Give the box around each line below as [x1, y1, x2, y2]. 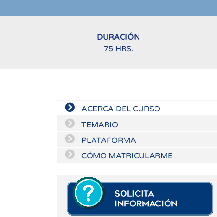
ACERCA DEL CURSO [79, 104, 160, 114]
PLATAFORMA [79, 135, 136, 145]
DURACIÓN [97, 32, 140, 42]
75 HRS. [104, 44, 133, 54]
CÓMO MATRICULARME [79, 151, 172, 161]
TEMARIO [79, 120, 118, 130]
